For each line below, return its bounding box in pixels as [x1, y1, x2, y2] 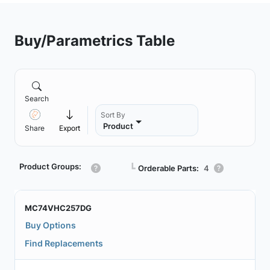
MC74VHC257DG [25, 203, 92, 213]
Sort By [101, 110, 125, 119]
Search [25, 94, 49, 103]
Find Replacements [25, 238, 103, 248]
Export [59, 124, 80, 133]
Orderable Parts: [138, 163, 199, 173]
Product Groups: [19, 162, 81, 171]
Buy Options [25, 220, 76, 230]
